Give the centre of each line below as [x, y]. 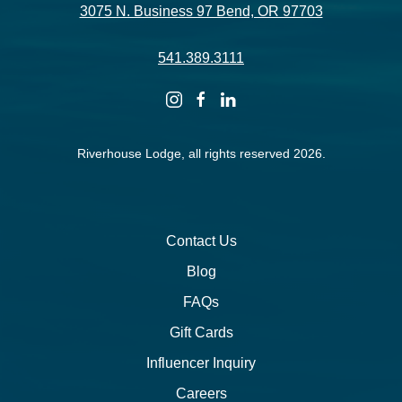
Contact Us [201, 241]
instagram [192, 98]
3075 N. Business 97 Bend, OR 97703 [201, 11]
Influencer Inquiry [201, 363]
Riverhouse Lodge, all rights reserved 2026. [201, 153]
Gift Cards [201, 332]
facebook [217, 98]
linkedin [240, 98]
